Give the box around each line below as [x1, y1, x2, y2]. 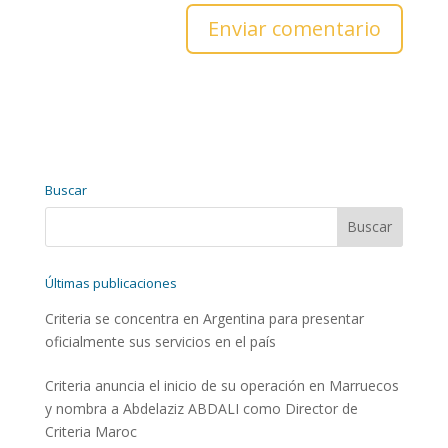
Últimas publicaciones [44, 273, 177, 292]
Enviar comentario [208, 14, 382, 42]
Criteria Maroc [44, 421, 137, 441]
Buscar [44, 180, 87, 199]
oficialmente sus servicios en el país [44, 331, 276, 351]
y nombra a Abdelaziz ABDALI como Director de [44, 398, 358, 418]
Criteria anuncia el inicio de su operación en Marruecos [44, 375, 399, 395]
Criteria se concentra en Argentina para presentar [44, 308, 364, 328]
